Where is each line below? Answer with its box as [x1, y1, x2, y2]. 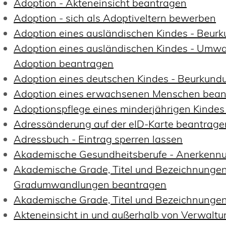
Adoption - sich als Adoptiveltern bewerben [14, 11, 216, 24]
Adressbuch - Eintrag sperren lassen [14, 132, 183, 145]
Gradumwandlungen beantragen [14, 178, 167, 191]
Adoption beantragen [14, 56, 114, 70]
